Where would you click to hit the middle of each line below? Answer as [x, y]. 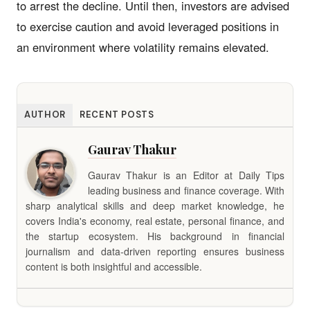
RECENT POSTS [117, 114]
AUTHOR [45, 114]
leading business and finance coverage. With [186, 190]
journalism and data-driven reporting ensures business [155, 251]
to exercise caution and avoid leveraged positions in [148, 26]
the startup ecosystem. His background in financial [155, 236]
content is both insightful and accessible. [114, 266]
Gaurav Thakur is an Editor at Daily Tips [186, 175]
